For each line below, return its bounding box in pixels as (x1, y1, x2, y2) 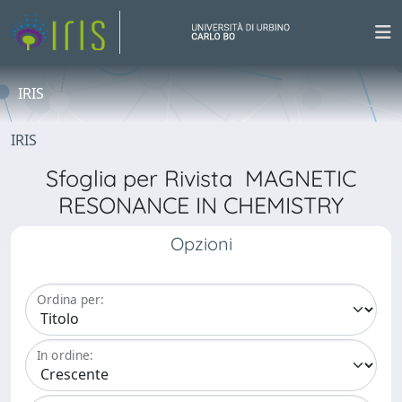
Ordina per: (37, 291, 104, 309)
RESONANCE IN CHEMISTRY (58, 191, 344, 219)
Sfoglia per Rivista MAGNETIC (46, 164, 356, 192)
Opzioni (170, 232, 232, 255)
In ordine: (37, 346, 93, 364)
